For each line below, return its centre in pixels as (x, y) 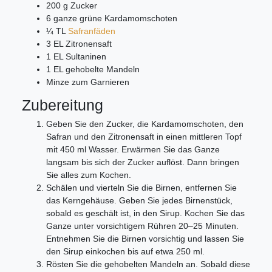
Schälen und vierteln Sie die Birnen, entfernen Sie (141, 188)
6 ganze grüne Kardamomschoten (112, 18)
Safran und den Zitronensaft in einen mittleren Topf (144, 137)
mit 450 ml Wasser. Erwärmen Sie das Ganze (133, 149)
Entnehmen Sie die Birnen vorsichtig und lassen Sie (145, 239)
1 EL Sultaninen (76, 56)
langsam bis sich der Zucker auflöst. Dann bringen (143, 162)
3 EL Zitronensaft (79, 44)
